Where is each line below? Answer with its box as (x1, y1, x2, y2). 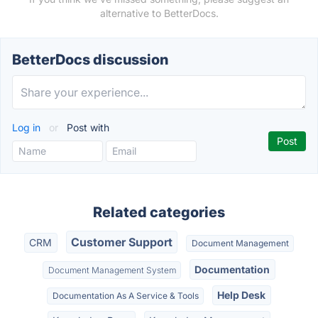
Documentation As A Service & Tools (52, 290, 199, 301)
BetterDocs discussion (12, 51, 168, 68)
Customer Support (71, 235, 172, 250)
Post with (64, 121, 109, 133)
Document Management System (48, 264, 176, 275)
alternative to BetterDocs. (99, 7, 219, 19)
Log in (12, 121, 43, 133)
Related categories (93, 204, 225, 221)
